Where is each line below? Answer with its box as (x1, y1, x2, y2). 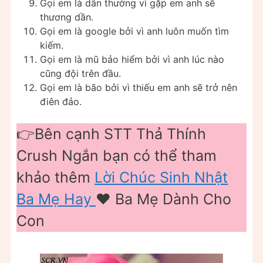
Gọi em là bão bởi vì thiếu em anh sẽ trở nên (40, 81, 237, 93)
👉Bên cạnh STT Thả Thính (16, 124, 206, 143)
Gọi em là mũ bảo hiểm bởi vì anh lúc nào (40, 53, 224, 65)
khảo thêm (16, 168, 95, 186)
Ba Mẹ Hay (16, 190, 96, 208)
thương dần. (40, 11, 93, 23)
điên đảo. (40, 95, 82, 107)
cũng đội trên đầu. (40, 67, 121, 79)
